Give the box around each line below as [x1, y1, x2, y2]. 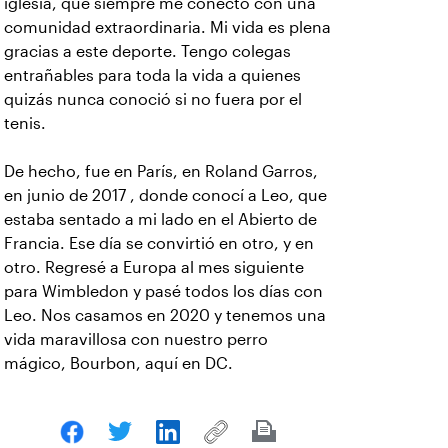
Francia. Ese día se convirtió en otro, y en [4, 235, 314, 253]
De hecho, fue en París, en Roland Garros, [4, 163, 318, 181]
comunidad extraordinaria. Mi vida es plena [4, 19, 331, 37]
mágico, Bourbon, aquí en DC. [4, 355, 233, 373]
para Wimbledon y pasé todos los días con [4, 283, 323, 301]
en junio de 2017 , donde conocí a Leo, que [4, 187, 327, 205]
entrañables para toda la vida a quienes [4, 67, 301, 85]
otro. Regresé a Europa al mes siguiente [4, 259, 304, 277]
